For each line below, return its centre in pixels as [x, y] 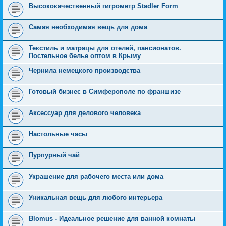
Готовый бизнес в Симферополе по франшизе [105, 92]
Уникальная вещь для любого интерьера [96, 197]
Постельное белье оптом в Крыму [85, 56]
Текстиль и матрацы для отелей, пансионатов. [105, 48]
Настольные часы [58, 134]
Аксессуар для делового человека [85, 113]
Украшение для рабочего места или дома [96, 176]
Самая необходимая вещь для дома [88, 27]
